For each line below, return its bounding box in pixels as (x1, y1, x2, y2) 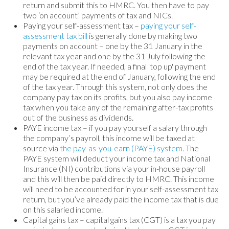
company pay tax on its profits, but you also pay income (23, 91, 212, 102)
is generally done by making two (89, 30, 197, 40)
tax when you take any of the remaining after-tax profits (23, 102, 213, 112)
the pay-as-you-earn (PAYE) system (60, 143, 182, 153)
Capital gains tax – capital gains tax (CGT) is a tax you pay (23, 214, 216, 224)
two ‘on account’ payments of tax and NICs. (23, 10, 173, 20)
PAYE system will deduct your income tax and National (23, 153, 210, 163)
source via (23, 143, 60, 153)
